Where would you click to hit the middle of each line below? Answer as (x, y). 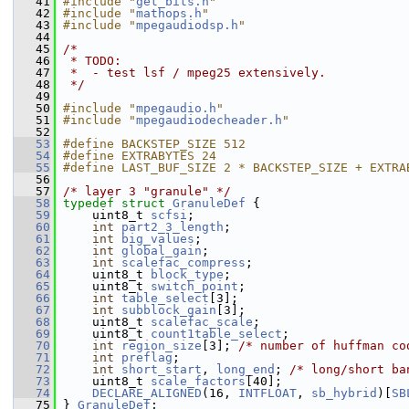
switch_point (194, 286)
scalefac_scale (202, 322)
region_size (162, 346)
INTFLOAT (267, 393)
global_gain (162, 251)
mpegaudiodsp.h (187, 25)
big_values (158, 239)
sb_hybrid (344, 393)
